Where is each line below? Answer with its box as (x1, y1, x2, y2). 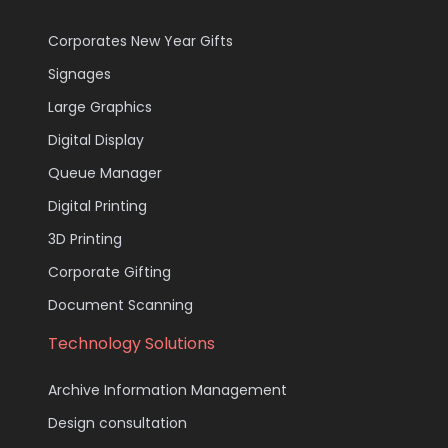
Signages (48, 63, 111, 84)
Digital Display (48, 129, 144, 150)
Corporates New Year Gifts (48, 30, 233, 51)
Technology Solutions (48, 331, 215, 355)
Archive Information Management (48, 379, 287, 400)
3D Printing (48, 228, 122, 249)
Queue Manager (48, 162, 162, 183)
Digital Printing (48, 195, 147, 216)
